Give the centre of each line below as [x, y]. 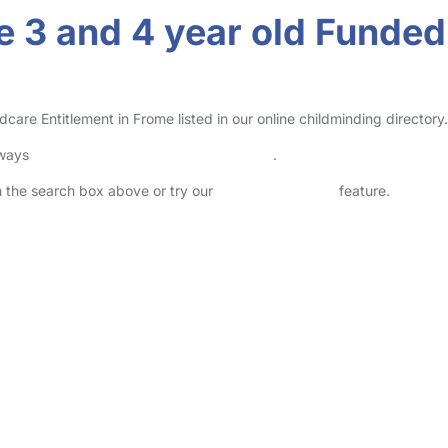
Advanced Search [276, 190]
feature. [362, 190]
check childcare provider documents [153, 154]
